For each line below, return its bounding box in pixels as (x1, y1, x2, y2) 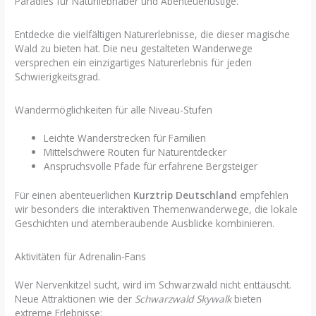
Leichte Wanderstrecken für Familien (44, 131, 207, 145)
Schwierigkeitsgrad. (15, 70, 101, 84)
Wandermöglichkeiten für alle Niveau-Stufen (15, 103, 213, 117)
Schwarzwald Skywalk (135, 292, 232, 306)
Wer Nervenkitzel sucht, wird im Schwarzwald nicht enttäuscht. (15, 278, 292, 292)
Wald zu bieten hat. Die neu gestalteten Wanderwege (15, 42, 253, 56)
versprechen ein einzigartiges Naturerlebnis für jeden (15, 56, 253, 70)
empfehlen (237, 188, 289, 202)
